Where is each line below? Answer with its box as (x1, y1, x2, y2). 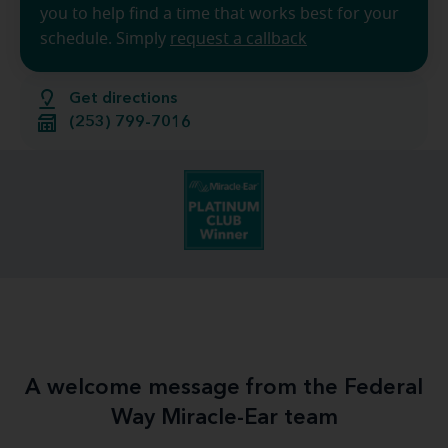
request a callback (170, 31, 307, 47)
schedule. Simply (40, 31, 170, 47)
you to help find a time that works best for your (40, 6, 399, 22)
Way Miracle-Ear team (110, 407, 338, 429)
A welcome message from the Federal (25, 377, 423, 399)
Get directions (69, 91, 177, 107)
